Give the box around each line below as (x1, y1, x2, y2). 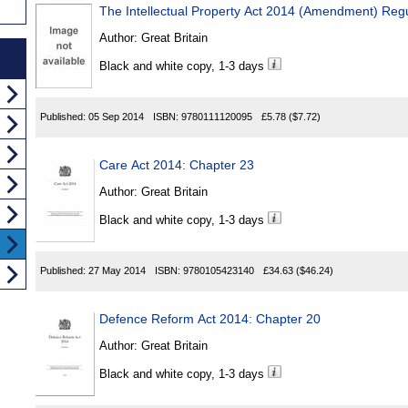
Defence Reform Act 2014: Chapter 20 (99, 311, 321, 327)
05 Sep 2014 (88, 111, 144, 123)
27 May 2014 (88, 265, 146, 277)
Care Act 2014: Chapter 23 (99, 158, 254, 173)
